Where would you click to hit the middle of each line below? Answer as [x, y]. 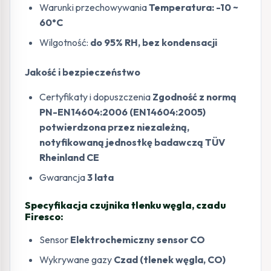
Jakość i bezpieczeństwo [83, 72]
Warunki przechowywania [94, 8]
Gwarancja [63, 178]
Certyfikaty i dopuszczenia [96, 97]
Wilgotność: [65, 43]
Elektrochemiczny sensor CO [137, 240]
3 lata [100, 178]
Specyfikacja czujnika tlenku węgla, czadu [125, 205]
